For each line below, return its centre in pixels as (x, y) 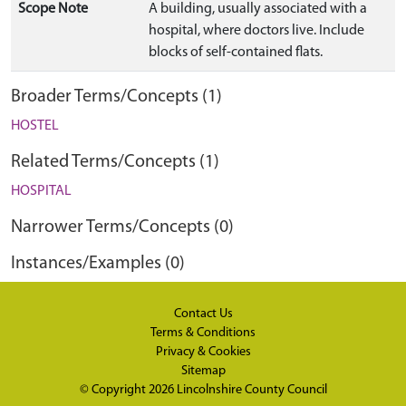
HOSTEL (35, 126)
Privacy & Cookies (203, 353)
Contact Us (203, 314)
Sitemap (203, 372)
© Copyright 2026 (128, 391)
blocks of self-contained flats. (236, 53)
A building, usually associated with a (258, 9)
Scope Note (53, 9)
